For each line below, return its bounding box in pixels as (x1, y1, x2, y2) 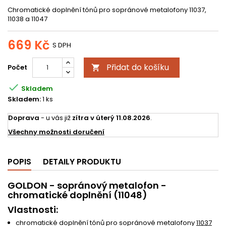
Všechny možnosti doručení (8, 127, 104, 137)
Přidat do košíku (106, 62, 169, 73)
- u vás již (39, 113, 72, 123)
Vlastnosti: (8, 203, 58, 216)
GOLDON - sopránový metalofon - (8, 179, 166, 192)
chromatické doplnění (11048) (8, 189, 147, 201)
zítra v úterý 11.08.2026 (72, 113, 150, 123)
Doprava (8, 113, 39, 123)
